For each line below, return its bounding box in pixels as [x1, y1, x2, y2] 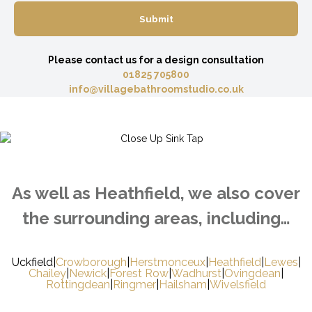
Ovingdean [224, 267, 281, 281]
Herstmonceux [129, 256, 205, 270]
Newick [69, 267, 107, 281]
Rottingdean [46, 278, 110, 292]
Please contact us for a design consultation [48, 54, 264, 66]
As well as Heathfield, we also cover [12, 183, 300, 204]
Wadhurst [171, 267, 221, 281]
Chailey [29, 267, 66, 281]
